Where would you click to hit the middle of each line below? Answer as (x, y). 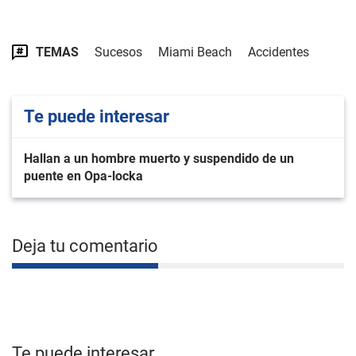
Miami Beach (195, 52)
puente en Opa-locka (83, 176)
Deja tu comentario (85, 246)
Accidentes (279, 52)
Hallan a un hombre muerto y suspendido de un (159, 159)
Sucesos (118, 52)
